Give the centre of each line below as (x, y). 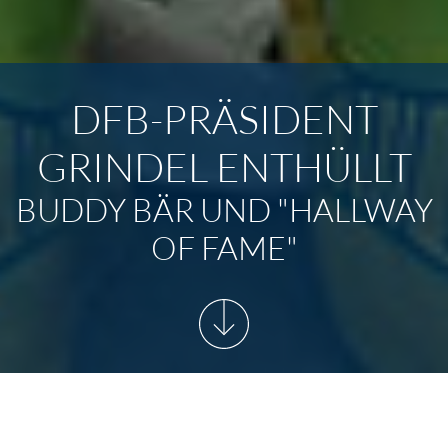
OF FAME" (224, 247)
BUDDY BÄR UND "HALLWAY (224, 209)
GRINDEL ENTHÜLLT (224, 166)
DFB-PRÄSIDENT (224, 118)
